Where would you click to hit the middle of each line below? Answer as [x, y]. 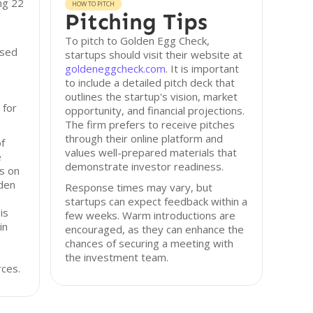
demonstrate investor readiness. [145, 166]
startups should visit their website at [154, 54]
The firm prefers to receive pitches [150, 124]
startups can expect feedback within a [156, 201]
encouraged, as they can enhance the [155, 229]
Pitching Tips [137, 22]
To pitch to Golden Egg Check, [138, 41]
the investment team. [117, 257]
